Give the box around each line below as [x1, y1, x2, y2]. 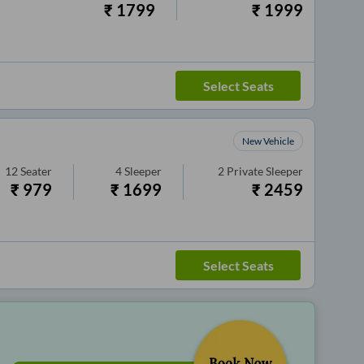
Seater [20, 164, 53, 179]
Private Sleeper [227, 164, 304, 179]
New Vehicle [242, 135, 295, 148]
